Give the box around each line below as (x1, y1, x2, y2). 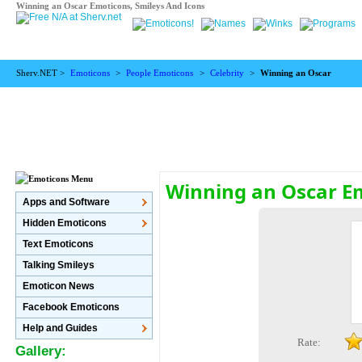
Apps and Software (22, 196, 110, 208)
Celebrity (209, 69, 244, 78)
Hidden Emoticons (22, 217, 107, 229)
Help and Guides (22, 322, 98, 334)
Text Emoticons (22, 238, 94, 250)
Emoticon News (22, 280, 95, 292)
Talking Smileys (22, 259, 95, 271)
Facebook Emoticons (22, 301, 120, 313)
